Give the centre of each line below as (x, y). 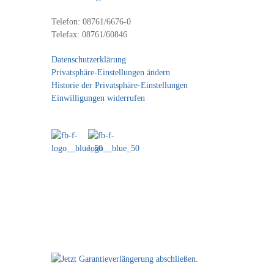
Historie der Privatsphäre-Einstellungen (120, 85)
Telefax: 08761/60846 (89, 35)
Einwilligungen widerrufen (98, 98)
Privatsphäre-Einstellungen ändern (111, 72)
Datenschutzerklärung (89, 60)
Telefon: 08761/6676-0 (91, 22)
